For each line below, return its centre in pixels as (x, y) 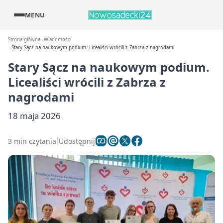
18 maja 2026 (34, 116)
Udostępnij (77, 141)
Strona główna (24, 40)
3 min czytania (32, 141)
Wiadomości (58, 40)
